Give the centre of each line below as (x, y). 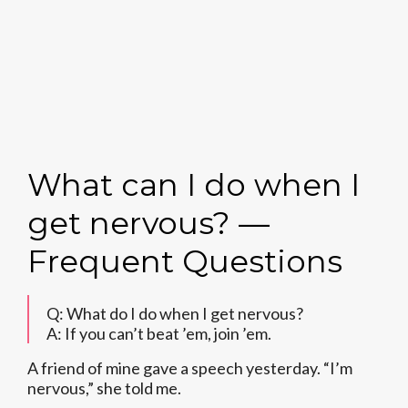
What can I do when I (194, 185)
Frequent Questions (185, 261)
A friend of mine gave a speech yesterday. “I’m (190, 368)
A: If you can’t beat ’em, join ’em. (159, 333)
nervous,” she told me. (104, 388)
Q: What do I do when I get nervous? (175, 313)
